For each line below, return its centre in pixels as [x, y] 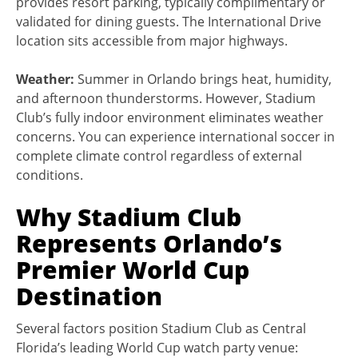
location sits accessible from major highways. [152, 40]
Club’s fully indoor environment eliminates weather [170, 117]
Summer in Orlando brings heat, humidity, [203, 79]
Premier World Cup [133, 269]
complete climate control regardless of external [159, 155]
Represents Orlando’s [149, 243]
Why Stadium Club [129, 217]
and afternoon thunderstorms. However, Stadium [166, 98]
